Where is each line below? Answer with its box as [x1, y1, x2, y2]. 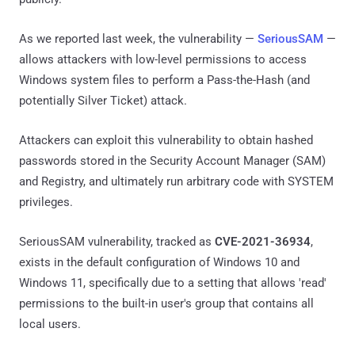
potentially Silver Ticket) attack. [19, 93, 187, 108]
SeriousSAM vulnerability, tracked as [19, 234, 215, 249]
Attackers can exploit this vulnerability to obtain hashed [19, 132, 313, 147]
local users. [19, 316, 81, 331]
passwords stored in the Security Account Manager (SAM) [19, 153, 326, 168]
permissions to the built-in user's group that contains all [19, 296, 314, 311]
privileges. [19, 194, 73, 209]
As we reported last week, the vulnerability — [19, 31, 258, 46]
